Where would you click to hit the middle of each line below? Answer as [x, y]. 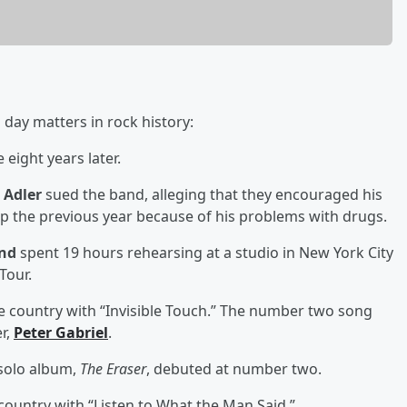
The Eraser [113, 368]
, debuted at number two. [234, 368]
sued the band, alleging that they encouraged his [212, 194]
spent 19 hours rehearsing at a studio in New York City [207, 252]
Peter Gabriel [61, 332]
